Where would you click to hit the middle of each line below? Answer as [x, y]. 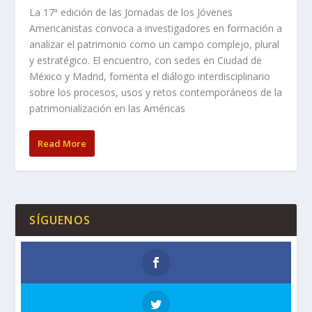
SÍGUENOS [60, 220]
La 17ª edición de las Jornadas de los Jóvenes [131, 13]
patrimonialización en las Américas [108, 109]
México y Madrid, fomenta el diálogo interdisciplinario [150, 77]
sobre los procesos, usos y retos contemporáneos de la [156, 93]
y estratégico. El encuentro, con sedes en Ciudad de [146, 61]
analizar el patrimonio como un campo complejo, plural [155, 45]
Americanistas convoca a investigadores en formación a [156, 29]
